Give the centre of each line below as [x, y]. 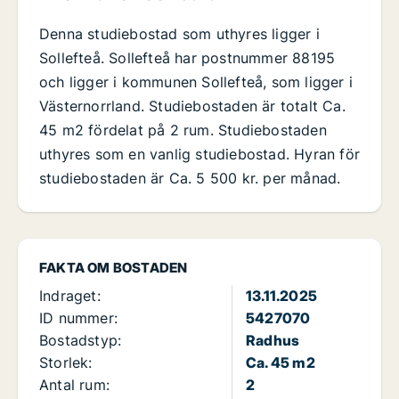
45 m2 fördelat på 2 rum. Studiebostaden [183, 130]
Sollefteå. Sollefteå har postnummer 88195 [187, 58]
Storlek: [66, 363]
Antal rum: [74, 385]
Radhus [273, 341]
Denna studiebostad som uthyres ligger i [179, 34]
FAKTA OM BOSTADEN [114, 268]
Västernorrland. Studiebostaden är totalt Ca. [192, 106]
